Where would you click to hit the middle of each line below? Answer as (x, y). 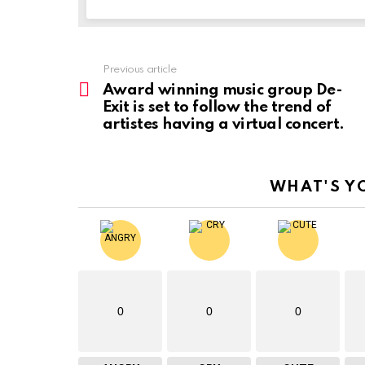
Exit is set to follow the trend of (217, 108)
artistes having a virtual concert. (224, 125)
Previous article (140, 70)
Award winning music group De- (223, 90)
